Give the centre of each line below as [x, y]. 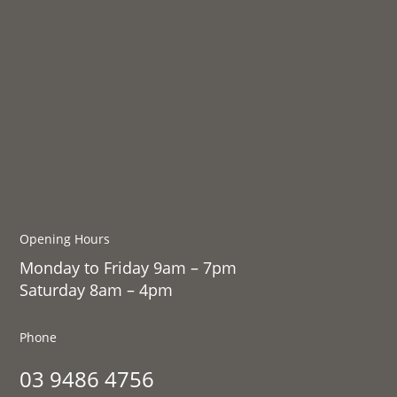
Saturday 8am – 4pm [97, 290]
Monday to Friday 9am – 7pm [128, 268]
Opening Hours [65, 239]
